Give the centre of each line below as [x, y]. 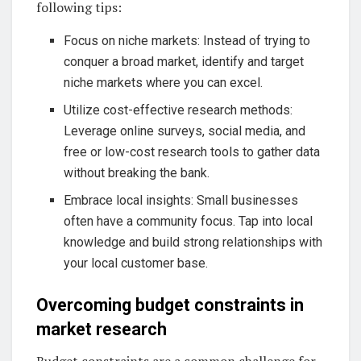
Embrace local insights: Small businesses [181, 201]
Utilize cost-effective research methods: [178, 110]
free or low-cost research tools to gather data [192, 152]
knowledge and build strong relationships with [193, 243]
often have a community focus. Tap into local [189, 222]
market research [102, 330]
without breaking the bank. [137, 173]
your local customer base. [136, 263]
